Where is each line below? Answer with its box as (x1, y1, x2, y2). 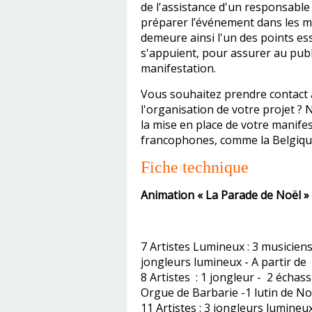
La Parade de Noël (205, 187, 301, 203)
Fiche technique (141, 158, 249, 176)
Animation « (141, 187, 205, 203)
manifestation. (141, 61, 216, 76)
